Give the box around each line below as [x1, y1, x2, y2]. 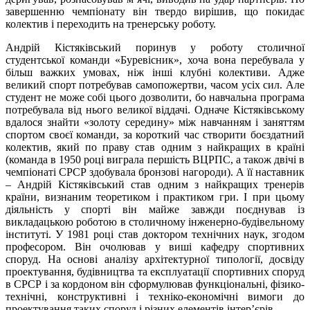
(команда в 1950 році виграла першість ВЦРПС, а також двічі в [6, 153, 304, 165]
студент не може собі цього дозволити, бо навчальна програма [6, 91, 304, 103]
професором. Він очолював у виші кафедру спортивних [6, 240, 304, 253]
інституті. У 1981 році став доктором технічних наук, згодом [6, 228, 304, 240]
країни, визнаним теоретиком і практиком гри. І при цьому [6, 190, 304, 203]
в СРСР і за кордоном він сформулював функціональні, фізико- [6, 277, 304, 290]
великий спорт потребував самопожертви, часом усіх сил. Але [6, 78, 304, 91]
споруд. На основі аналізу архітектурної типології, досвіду [6, 253, 304, 265]
